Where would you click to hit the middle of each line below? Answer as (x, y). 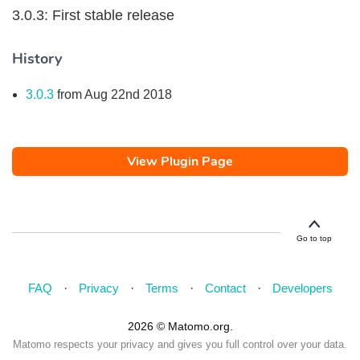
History (37, 59)
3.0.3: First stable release (93, 15)
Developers (302, 288)
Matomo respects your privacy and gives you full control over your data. (180, 344)
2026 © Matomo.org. (180, 326)
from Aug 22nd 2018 (113, 94)
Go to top (314, 238)
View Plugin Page (180, 162)
